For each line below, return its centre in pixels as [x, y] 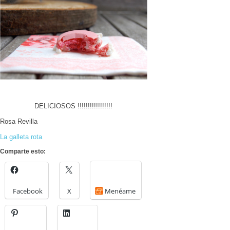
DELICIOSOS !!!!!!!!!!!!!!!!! [74, 106]
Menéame [120, 191]
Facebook [28, 191]
